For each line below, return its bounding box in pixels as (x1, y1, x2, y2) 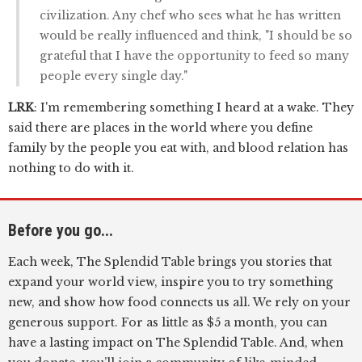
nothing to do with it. (8, 161, 134, 175)
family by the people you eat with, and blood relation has (8, 141, 348, 155)
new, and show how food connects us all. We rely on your (8, 295, 351, 309)
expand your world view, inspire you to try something (8, 275, 333, 289)
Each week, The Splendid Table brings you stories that (8, 255, 332, 269)
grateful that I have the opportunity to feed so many (40, 48, 349, 63)
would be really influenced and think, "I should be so (40, 28, 352, 43)
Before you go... (8, 221, 113, 240)
